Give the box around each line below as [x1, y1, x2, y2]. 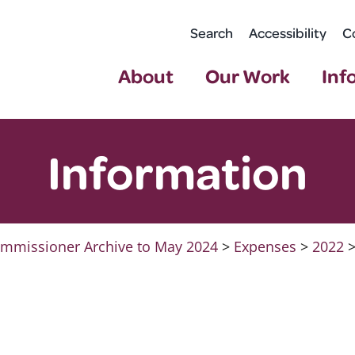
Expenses [234, 237, 297, 256]
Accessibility [249, 23, 327, 41]
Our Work [205, 63, 291, 88]
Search [190, 23, 234, 41]
